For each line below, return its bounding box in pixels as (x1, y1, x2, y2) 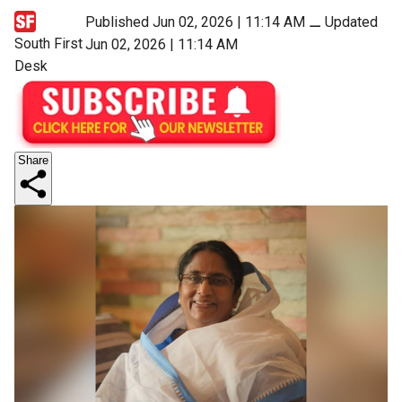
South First (14, 34, 83, 52)
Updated (324, 13, 378, 31)
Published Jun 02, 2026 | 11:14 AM (84, 13, 305, 31)
